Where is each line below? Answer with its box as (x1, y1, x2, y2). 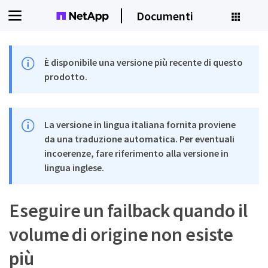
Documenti (136, 8, 193, 23)
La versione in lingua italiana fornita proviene (44, 118, 236, 130)
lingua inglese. (44, 162, 105, 173)
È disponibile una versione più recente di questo (44, 56, 243, 68)
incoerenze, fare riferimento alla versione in (44, 147, 229, 159)
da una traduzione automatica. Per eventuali (44, 133, 235, 145)
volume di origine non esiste (9, 223, 233, 246)
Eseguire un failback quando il (9, 199, 248, 223)
